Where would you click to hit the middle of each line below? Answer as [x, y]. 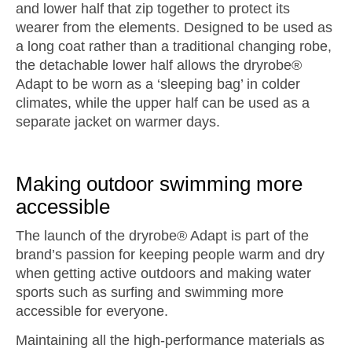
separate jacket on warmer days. [120, 122]
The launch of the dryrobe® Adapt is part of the [162, 236]
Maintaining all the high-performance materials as [170, 340]
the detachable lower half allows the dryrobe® [159, 65]
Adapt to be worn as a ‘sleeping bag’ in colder [158, 84]
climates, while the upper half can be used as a [163, 103]
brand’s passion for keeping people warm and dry [170, 255]
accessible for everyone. [92, 311]
